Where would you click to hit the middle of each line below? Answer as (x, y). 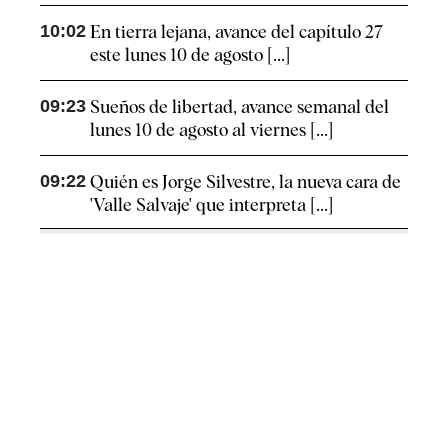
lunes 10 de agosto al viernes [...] (211, 130)
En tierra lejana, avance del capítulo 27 (236, 32)
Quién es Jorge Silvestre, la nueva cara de (245, 182)
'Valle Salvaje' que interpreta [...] (211, 205)
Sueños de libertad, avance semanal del (239, 107)
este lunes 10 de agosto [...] (190, 55)
